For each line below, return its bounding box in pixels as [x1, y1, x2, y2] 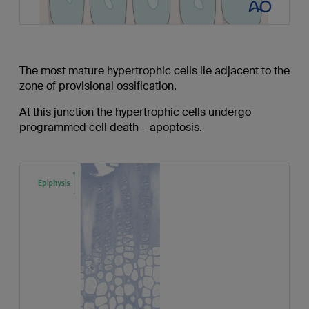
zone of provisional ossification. [19, 79, 177, 94]
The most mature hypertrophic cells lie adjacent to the [19, 63, 290, 79]
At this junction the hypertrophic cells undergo [19, 105, 251, 120]
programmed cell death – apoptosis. [19, 120, 202, 135]
